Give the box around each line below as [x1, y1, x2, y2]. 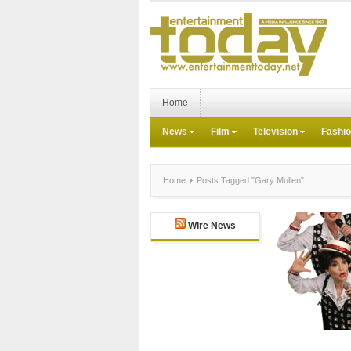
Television [253, 126, 298, 137]
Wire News [188, 220, 236, 231]
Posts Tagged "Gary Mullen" [194, 175, 304, 185]
